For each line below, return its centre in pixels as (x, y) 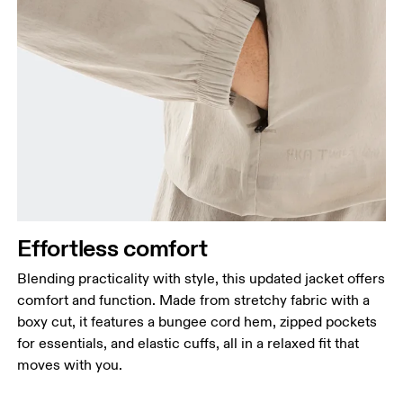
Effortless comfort (112, 247)
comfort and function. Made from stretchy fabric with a (194, 300)
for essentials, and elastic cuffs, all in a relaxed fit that (188, 343)
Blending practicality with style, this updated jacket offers (201, 278)
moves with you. (70, 365)
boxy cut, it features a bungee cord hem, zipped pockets (197, 322)
